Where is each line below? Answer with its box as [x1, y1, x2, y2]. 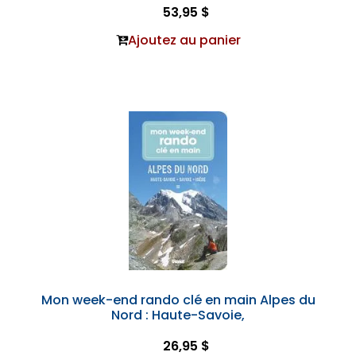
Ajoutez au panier [127, 31, 241, 49]
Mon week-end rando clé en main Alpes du [41, 291, 315, 309]
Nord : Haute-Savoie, [111, 306, 245, 324]
